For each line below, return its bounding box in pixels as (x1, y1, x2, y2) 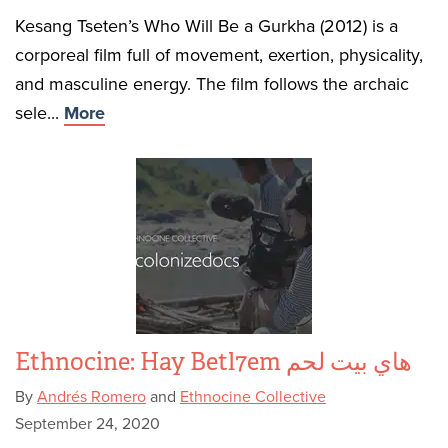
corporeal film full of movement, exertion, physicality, (15, 44, 423, 66)
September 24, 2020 (15, 414, 160, 434)
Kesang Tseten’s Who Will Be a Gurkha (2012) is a (15, 15, 398, 37)
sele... (15, 102, 64, 124)
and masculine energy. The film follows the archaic (15, 73, 409, 95)
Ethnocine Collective (180, 387, 326, 407)
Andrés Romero (37, 387, 146, 407)
